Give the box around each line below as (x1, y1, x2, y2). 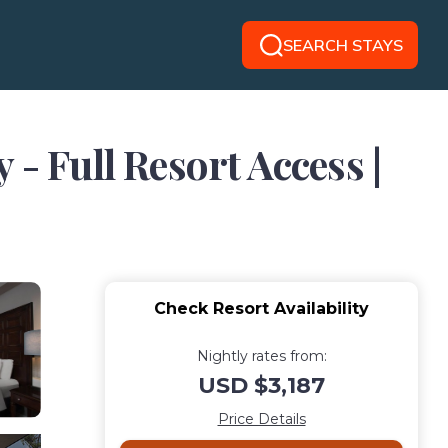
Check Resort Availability (154, 299, 369, 318)
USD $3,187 (198, 372, 325, 399)
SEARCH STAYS (282, 35, 403, 55)
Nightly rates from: (196, 347, 327, 365)
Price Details (217, 410, 306, 428)
